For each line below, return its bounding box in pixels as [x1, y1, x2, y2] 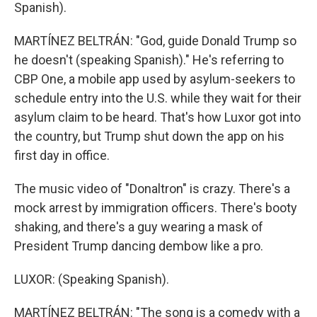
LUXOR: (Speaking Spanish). [14, 272, 169, 287]
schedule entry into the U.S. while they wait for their [14, 91, 301, 105]
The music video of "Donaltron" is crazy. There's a [14, 181, 290, 196]
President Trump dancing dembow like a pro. [14, 238, 263, 253]
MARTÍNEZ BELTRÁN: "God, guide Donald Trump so [14, 33, 296, 48]
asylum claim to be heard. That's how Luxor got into [14, 110, 301, 125]
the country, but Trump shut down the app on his [14, 129, 284, 144]
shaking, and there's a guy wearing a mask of [14, 219, 263, 234]
